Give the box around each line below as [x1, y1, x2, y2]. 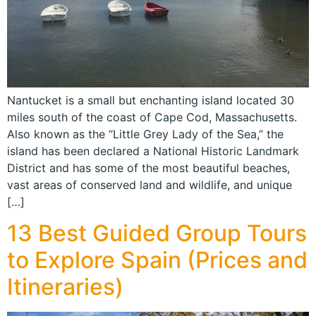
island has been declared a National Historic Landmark [7, 143, 299, 158]
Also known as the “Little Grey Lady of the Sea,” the [7, 126, 284, 141]
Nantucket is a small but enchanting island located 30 [7, 92, 294, 107]
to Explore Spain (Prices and [7, 246, 308, 274]
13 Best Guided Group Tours [7, 219, 307, 248]
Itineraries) [7, 273, 123, 301]
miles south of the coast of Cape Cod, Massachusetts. [7, 109, 297, 124]
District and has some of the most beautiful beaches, [7, 160, 290, 175]
